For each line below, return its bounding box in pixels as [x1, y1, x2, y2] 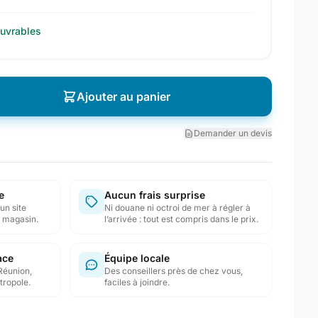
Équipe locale [104, 252, 170, 264]
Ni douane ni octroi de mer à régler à [104, 202, 251, 213]
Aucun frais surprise [104, 189, 205, 201]
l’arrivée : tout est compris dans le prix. [104, 214, 258, 224]
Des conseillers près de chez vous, [104, 265, 243, 276]
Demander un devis [194, 128, 272, 138]
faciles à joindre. [104, 277, 170, 287]
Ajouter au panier [76, 89, 170, 104]
